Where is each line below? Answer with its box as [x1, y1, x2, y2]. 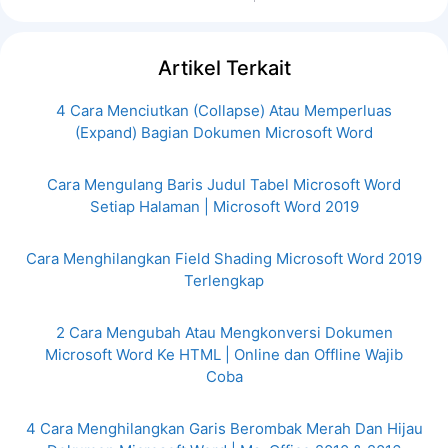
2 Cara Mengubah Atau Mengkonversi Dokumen [55, 323, 393, 343]
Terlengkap [184, 271, 264, 291]
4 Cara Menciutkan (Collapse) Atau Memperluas [56, 101, 392, 121]
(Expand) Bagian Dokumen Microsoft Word [75, 123, 373, 143]
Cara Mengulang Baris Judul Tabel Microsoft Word [47, 175, 401, 195]
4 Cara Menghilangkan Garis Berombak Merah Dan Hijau [25, 419, 423, 439]
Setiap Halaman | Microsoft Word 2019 [89, 197, 359, 217]
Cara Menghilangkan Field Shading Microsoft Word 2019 [26, 249, 422, 269]
